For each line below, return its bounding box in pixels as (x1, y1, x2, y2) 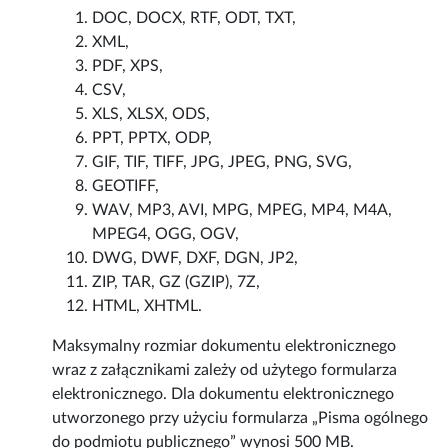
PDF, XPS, (92, 58, 164, 75)
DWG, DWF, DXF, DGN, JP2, (92, 250, 299, 267)
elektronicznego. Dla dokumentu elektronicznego (52, 386, 395, 403)
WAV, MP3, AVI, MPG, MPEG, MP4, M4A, (92, 202, 393, 219)
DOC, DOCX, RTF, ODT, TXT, (92, 10, 297, 27)
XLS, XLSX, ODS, (92, 106, 211, 123)
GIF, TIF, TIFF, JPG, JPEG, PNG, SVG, (92, 154, 353, 171)
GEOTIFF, (92, 178, 160, 195)
